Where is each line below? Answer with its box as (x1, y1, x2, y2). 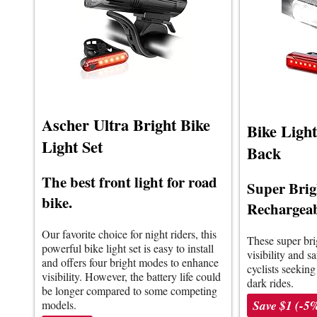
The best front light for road (42, 171, 217, 193)
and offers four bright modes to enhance (42, 255, 219, 270)
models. (42, 297, 76, 313)
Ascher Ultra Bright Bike (42, 113, 210, 137)
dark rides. (247, 275, 294, 290)
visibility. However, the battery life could (42, 269, 221, 284)
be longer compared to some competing (42, 283, 217, 299)
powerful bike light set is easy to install (42, 241, 214, 256)
